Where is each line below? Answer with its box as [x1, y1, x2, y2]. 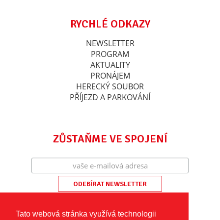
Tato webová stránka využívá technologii [16, 210, 156, 219]
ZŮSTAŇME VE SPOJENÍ [53, 132, 167, 146]
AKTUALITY [90, 59, 130, 71]
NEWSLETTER [85, 38, 135, 49]
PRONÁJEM [90, 70, 130, 82]
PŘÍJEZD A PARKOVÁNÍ [70, 92, 150, 103]
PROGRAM [91, 49, 129, 60]
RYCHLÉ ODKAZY [70, 17, 150, 31]
